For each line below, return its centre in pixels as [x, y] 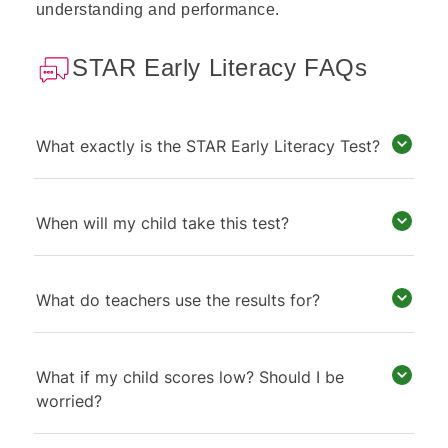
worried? [69, 401]
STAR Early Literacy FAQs [220, 67]
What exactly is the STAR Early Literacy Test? [208, 146]
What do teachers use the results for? [178, 300]
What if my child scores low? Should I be [190, 377]
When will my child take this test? [162, 223]
